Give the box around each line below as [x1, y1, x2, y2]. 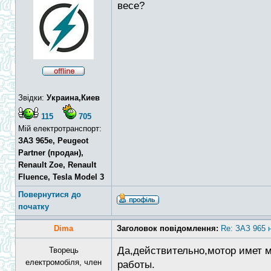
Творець [48, 246, 79, 255]
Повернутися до [18, 190, 81, 199]
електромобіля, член [25, 258, 102, 267]
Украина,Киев [47, 93, 100, 102]
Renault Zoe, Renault [18, 160, 96, 169]
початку [18, 202, 49, 211]
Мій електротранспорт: [18, 124, 102, 133]
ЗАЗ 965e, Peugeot [18, 136, 88, 145]
